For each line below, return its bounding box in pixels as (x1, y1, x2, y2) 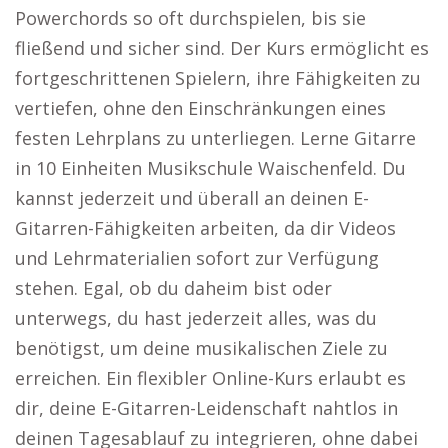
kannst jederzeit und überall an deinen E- (15, 186, 369, 210)
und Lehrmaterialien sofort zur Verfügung (15, 246, 379, 270)
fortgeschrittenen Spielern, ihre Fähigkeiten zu (15, 66, 421, 90)
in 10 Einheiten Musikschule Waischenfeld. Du (15, 156, 406, 180)
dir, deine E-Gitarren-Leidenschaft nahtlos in (15, 396, 398, 420)
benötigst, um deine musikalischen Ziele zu (15, 336, 388, 360)
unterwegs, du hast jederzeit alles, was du (15, 306, 377, 330)
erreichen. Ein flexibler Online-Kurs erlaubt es (15, 366, 406, 390)
